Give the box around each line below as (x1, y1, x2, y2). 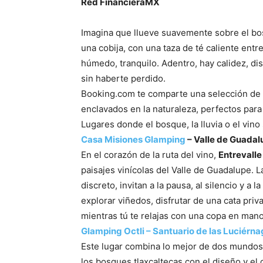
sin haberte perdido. (81, 73, 166, 84)
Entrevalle (218, 149, 262, 160)
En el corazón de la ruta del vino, (81, 149, 218, 160)
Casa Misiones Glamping (81, 134, 186, 145)
